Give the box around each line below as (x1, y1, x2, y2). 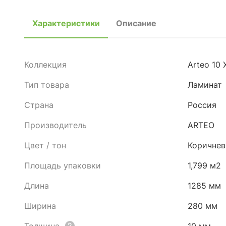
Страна (24, 100, 53, 110)
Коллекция (24, 60, 67, 70)
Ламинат (188, 80, 222, 90)
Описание (116, 18, 156, 28)
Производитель (24, 120, 87, 130)
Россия (188, 100, 216, 110)
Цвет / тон (24, 140, 66, 150)
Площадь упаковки (24, 160, 101, 171)
